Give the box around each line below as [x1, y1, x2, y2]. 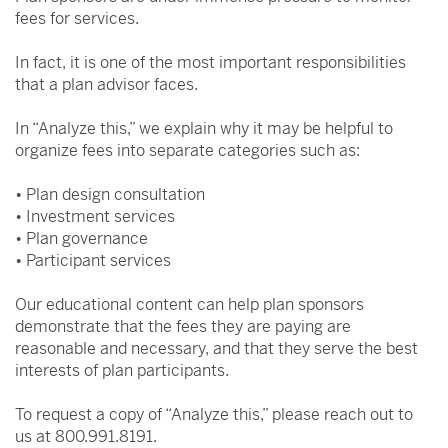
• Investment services [15, 206, 175, 227]
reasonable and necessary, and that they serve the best [15, 338, 418, 359]
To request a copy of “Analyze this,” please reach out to [15, 404, 413, 425]
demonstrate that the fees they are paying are [15, 316, 351, 337]
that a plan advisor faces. [15, 74, 202, 95]
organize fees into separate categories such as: [15, 140, 364, 161]
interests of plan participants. [15, 360, 233, 381]
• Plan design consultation [15, 184, 205, 205]
